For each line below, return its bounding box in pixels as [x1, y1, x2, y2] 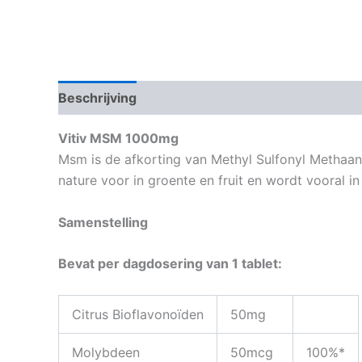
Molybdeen [72, 344, 140, 360]
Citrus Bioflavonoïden [72, 306, 204, 322]
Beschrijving [58, 90, 137, 107]
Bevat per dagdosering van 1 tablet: [58, 255, 282, 272]
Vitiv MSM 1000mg [58, 130, 179, 147]
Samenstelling [58, 213, 148, 230]
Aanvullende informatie [154, 90, 301, 107]
